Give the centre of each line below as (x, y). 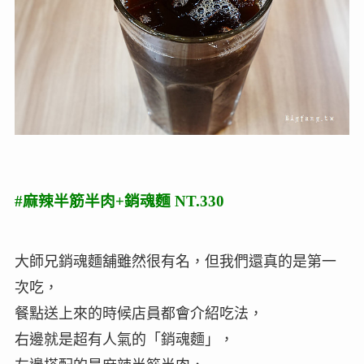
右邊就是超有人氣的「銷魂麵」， (124, 340)
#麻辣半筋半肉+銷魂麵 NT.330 (119, 201)
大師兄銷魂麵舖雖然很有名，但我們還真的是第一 (175, 262)
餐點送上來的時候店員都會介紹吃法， (139, 314)
